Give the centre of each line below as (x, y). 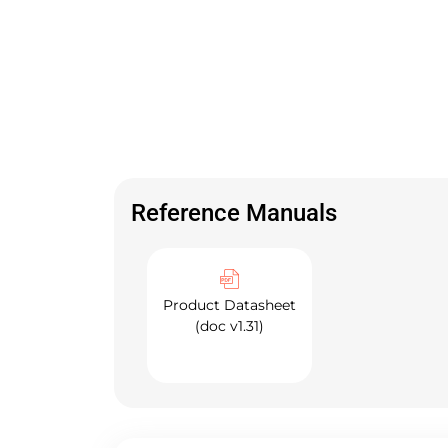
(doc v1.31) (229, 326)
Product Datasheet (229, 305)
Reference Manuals (234, 213)
